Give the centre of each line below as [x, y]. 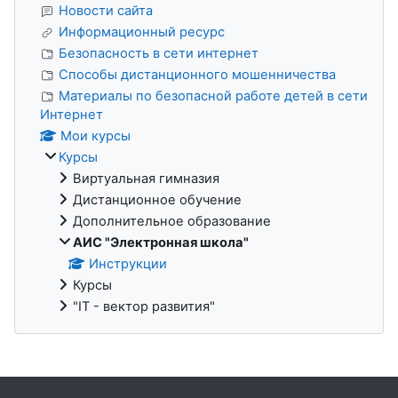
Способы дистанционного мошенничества [197, 74]
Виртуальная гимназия [146, 178]
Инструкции [128, 263]
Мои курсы [96, 135]
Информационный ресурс [142, 32]
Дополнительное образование [172, 221]
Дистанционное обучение [157, 199]
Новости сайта [106, 10]
